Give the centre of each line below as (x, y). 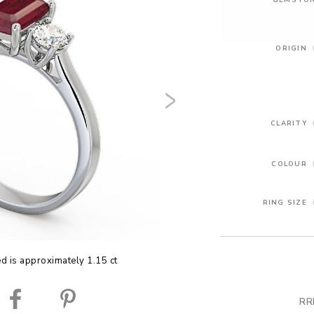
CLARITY (289, 123)
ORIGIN (291, 48)
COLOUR (289, 163)
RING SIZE (285, 202)
